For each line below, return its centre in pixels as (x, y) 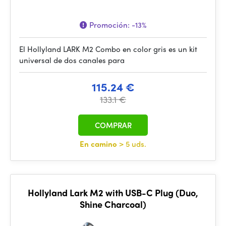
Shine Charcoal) (113, 204)
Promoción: (109, 25)
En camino (99, 144)
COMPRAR (113, 125)
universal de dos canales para (72, 60)
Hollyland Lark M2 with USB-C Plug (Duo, (113, 192)
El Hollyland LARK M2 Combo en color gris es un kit (108, 49)
